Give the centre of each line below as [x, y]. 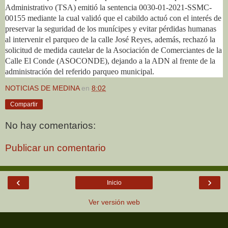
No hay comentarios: [50, 126]
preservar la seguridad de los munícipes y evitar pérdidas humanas [111, 28]
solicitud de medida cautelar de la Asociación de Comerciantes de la [113, 50]
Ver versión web [114, 202]
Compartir [24, 104]
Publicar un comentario [55, 148]
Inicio [114, 183]
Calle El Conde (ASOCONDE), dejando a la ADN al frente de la [110, 61]
